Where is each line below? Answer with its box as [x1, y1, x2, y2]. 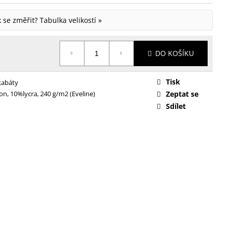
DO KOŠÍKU [155, 48, 194, 58]
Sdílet [166, 101, 186, 111]
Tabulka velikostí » [40, 15, 102, 25]
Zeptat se [166, 89, 198, 99]
